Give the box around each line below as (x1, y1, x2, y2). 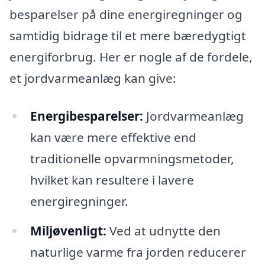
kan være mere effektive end (30, 128, 196, 146)
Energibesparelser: (30, 107, 143, 124)
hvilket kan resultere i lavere (30, 171, 194, 188)
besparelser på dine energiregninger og (9, 6, 243, 23)
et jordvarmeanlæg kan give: (9, 70, 176, 87)
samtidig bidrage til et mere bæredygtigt (9, 27, 246, 44)
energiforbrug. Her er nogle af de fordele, (9, 49, 253, 66)
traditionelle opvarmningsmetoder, (30, 150, 234, 167)
